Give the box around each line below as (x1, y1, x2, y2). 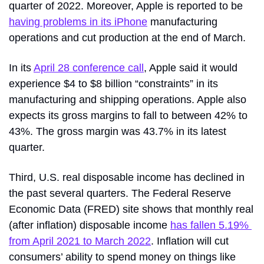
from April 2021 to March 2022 (9, 235, 151, 247)
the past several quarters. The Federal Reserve (9, 187, 231, 200)
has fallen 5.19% (170, 219, 249, 232)
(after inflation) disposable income (9, 219, 170, 232)
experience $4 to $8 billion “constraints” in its (9, 78, 218, 90)
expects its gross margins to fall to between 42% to (9, 110, 247, 122)
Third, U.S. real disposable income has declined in (9, 171, 245, 184)
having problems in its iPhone (9, 16, 147, 28)
